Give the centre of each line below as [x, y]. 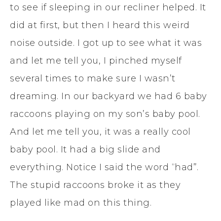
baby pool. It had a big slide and [85, 149]
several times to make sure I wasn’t [93, 78]
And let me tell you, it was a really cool [100, 131]
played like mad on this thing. [81, 203]
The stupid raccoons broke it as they [95, 185]
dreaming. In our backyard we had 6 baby [109, 96]
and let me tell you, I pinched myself [96, 60]
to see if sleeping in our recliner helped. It [108, 7]
